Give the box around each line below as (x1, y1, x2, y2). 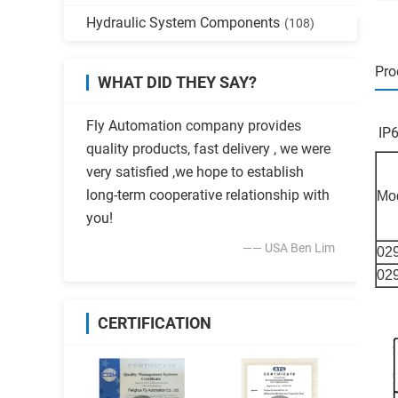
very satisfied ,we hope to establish (86, 163, 304, 180)
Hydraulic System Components (86, 14, 280, 31)
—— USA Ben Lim (243, 241, 335, 255)
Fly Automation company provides (86, 117, 301, 134)
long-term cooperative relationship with (86, 187, 330, 203)
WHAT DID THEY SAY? (98, 73, 257, 92)
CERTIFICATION (98, 314, 211, 332)
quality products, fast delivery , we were (86, 140, 330, 157)
